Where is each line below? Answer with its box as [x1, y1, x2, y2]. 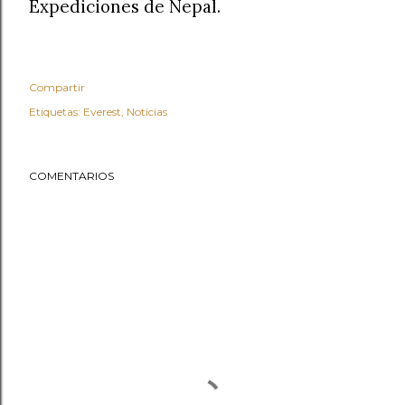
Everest [83, 105, 121, 119]
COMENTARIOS [29, 169, 114, 184]
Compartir [29, 80, 85, 95]
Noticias [127, 105, 167, 119]
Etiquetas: [29, 105, 80, 119]
